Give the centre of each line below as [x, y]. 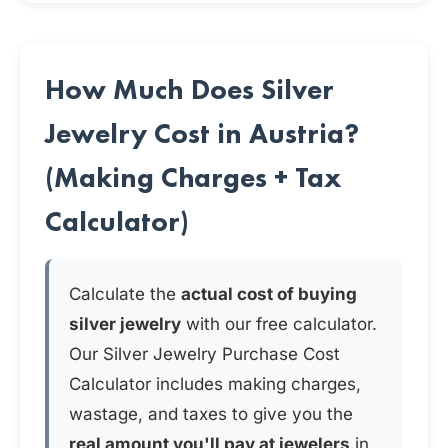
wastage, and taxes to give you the [211, 414]
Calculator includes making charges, [215, 384]
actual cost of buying [269, 294]
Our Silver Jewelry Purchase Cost [204, 354]
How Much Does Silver [189, 89]
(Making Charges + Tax [193, 177]
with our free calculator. [279, 324]
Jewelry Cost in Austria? [202, 133]
